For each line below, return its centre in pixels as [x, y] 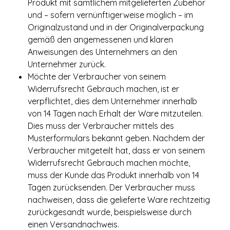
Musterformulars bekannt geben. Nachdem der [116, 138]
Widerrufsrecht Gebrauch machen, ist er [103, 89]
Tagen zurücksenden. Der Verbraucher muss [111, 187]
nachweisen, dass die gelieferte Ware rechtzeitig [119, 200]
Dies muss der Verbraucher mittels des [101, 126]
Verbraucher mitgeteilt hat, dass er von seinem [116, 150]
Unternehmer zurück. [67, 64]
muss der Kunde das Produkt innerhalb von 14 [113, 175]
